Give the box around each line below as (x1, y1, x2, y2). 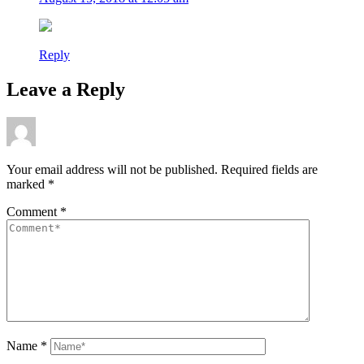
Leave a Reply (6, 78, 125, 100)
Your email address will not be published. (6, 162, 218, 176)
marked (6, 176, 48, 191)
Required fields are (221, 162, 318, 176)
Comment (6, 204, 60, 219)
